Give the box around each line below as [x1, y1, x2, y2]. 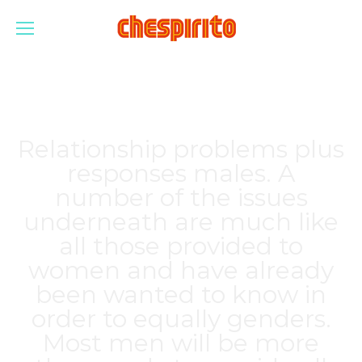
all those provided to [59, 231, 303, 261]
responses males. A [66, 158, 296, 188]
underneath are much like [23, 207, 339, 237]
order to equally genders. [31, 304, 331, 334]
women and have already [28, 255, 334, 285]
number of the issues [54, 183, 308, 213]
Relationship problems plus [18, 134, 344, 164]
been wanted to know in [36, 280, 326, 309]
